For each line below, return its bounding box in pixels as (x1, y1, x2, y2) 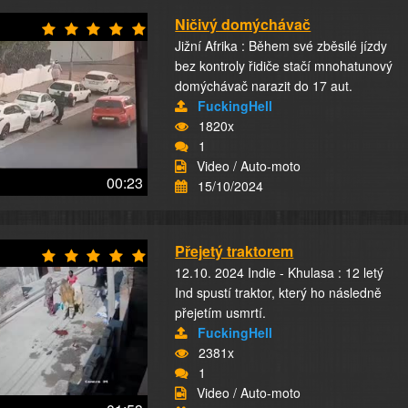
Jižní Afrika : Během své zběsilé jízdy (175, 36, 388, 55)
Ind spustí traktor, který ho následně (175, 283, 382, 301)
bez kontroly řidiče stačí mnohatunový (175, 56, 393, 75)
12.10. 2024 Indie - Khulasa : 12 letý (175, 263, 384, 281)
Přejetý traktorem (175, 240, 294, 261)
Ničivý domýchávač (175, 14, 311, 35)
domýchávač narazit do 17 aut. (175, 76, 353, 95)
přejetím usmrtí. (175, 303, 267, 321)
